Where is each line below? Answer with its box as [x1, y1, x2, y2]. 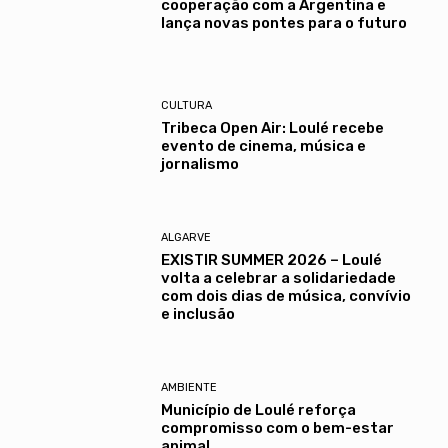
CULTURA [160, 99, 212, 113]
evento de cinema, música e [160, 137, 366, 156]
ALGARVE [160, 231, 211, 245]
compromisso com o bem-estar [160, 419, 394, 438]
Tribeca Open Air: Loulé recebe [160, 119, 384, 138]
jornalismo [160, 155, 239, 174]
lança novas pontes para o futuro [160, 14, 407, 33]
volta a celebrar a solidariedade [160, 269, 396, 288]
